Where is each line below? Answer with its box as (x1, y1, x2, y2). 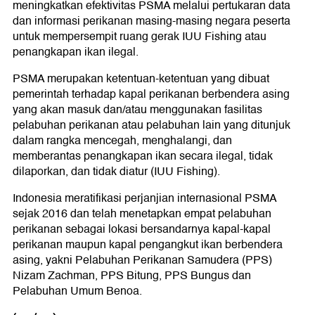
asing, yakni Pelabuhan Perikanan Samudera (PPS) (13, 251, 272, 270)
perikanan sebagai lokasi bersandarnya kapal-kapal (13, 220, 271, 239)
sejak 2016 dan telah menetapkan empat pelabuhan (13, 205, 271, 224)
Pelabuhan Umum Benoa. (13, 282, 142, 301)
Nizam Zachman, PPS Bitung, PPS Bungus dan (13, 266, 251, 285)
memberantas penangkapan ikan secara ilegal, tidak (13, 147, 273, 166)
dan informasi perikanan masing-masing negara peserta (13, 12, 290, 31)
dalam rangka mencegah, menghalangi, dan (13, 131, 232, 150)
